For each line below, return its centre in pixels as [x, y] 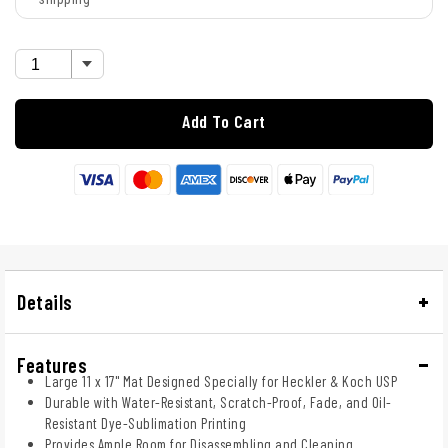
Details [45, 301]
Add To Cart [224, 121]
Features [52, 364]
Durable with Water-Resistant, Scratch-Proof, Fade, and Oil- [218, 401]
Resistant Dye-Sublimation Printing [145, 422]
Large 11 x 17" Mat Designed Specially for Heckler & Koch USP [221, 380]
